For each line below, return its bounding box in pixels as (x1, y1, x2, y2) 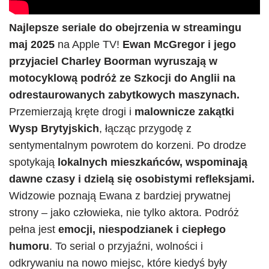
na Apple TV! (55, 38, 122, 50)
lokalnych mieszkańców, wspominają (58, 156, 247, 168)
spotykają (9, 156, 58, 168)
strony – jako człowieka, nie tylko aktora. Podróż (9, 207, 239, 219)
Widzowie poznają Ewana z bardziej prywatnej (9, 190, 231, 202)
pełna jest (9, 223, 58, 235)
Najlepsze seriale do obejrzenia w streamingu (9, 22, 241, 34)
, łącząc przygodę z (99, 122, 192, 134)
